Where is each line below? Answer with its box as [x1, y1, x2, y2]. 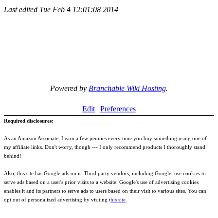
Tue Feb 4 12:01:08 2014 [39, 5, 118, 14]
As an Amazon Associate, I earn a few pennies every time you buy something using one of [4, 135, 207, 141]
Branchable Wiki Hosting [89, 84, 166, 92]
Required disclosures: [4, 118, 54, 124]
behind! [4, 153, 21, 159]
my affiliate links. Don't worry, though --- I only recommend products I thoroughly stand [4, 144, 205, 150]
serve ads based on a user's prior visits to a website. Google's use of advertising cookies [4, 179, 199, 185]
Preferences [100, 105, 136, 113]
